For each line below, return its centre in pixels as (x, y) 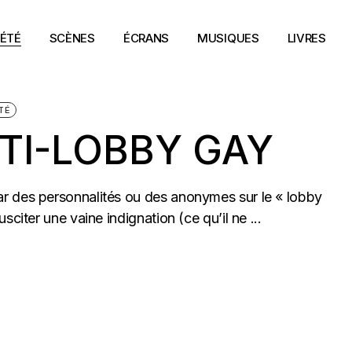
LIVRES (306, 38)
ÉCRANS (146, 38)
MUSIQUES (228, 38)
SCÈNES (72, 38)
